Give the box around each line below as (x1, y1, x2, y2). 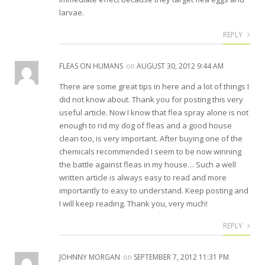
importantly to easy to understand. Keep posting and (59, 185, 248, 196)
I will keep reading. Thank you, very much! (59, 198, 208, 209)
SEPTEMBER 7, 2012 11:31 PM (134, 251, 229, 262)
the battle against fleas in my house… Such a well (59, 159, 236, 170)
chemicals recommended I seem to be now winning (59, 146, 241, 157)
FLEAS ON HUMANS (59, 60, 123, 71)
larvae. (59, 7, 84, 18)
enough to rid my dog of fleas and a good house (59, 119, 232, 131)
